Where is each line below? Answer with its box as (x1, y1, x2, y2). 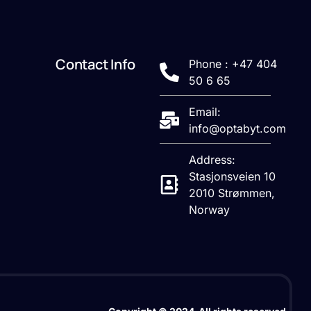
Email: (189, 104, 221, 119)
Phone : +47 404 (189, 56, 278, 71)
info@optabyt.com (189, 121, 287, 135)
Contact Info (55, 54, 135, 74)
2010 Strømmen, (189, 185, 276, 200)
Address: (189, 152, 236, 167)
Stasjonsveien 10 (189, 169, 276, 183)
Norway (189, 202, 230, 217)
